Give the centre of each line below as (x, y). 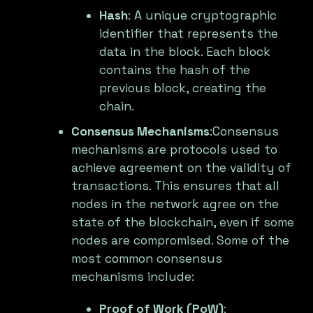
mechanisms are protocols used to (175, 150)
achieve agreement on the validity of (182, 168)
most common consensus (147, 259)
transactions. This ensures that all (176, 186)
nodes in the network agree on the (175, 204)
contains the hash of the (175, 70)
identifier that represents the (189, 34)
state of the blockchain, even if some (183, 223)
